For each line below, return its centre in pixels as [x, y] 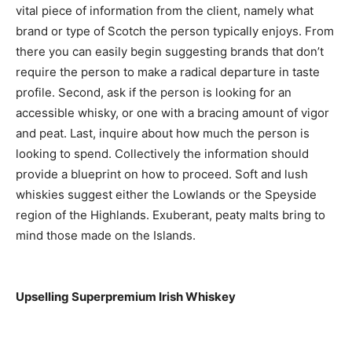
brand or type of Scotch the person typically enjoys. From [175, 31]
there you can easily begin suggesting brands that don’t [170, 52]
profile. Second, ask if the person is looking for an [154, 93]
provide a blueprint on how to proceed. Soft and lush [162, 174]
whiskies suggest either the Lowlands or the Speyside [166, 195]
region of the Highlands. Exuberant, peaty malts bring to [170, 215]
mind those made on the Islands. [106, 236]
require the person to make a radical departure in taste [168, 72]
